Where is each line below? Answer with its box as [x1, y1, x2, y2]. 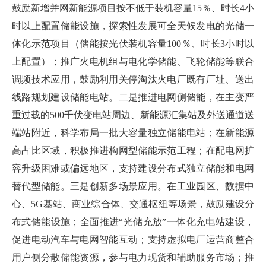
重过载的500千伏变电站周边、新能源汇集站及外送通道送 [12, 110, 254, 120]
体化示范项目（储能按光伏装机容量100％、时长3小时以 [12, 39, 254, 49]
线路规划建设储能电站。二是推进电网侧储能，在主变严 [12, 92, 254, 102]
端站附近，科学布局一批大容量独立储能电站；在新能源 [12, 128, 254, 138]
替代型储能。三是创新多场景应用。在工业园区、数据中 [12, 181, 254, 191]
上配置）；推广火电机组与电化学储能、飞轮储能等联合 [12, 56, 254, 66]
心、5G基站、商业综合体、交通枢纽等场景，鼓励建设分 [12, 199, 254, 209]
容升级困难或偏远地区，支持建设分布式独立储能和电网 [12, 163, 254, 173]
